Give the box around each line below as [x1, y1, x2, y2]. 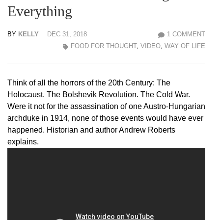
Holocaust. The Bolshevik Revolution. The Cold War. [7, 90, 190, 99]
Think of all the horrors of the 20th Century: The [7, 79, 170, 87]
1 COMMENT [167, 30, 205, 38]
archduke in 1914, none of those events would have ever [7, 114, 203, 123]
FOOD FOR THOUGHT [71, 42, 137, 50]
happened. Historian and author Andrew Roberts [7, 126, 175, 135]
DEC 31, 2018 [47, 30, 87, 38]
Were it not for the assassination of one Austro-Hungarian [7, 102, 205, 111]
